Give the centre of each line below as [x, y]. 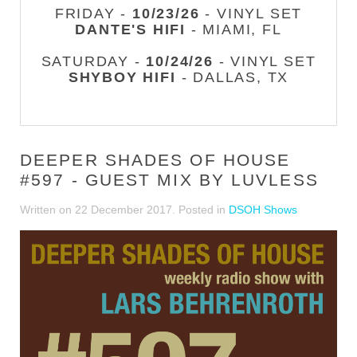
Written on [47, 210]
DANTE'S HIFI [130, 29]
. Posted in [200, 210]
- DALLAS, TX [232, 77]
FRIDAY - [94, 14]
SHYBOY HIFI [122, 77]
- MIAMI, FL [234, 29]
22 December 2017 [124, 210]
